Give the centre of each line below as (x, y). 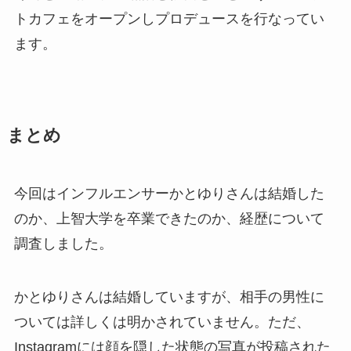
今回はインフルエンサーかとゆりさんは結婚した (169, 194)
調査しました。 (63, 244)
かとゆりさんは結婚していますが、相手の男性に (169, 297)
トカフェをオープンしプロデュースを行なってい (169, 19)
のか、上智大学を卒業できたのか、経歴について (169, 219)
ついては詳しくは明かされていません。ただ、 (162, 322)
